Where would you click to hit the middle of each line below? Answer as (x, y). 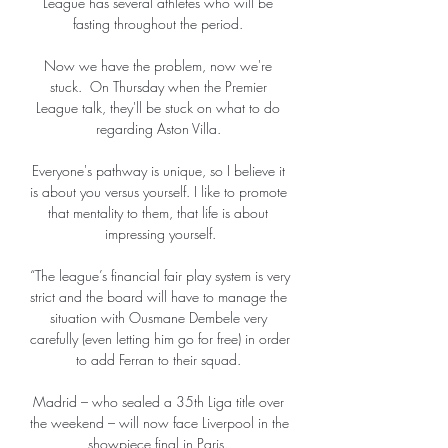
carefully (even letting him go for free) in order (160, 339)
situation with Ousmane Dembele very (158, 318)
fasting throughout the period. (160, 24)
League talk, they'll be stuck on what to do (158, 108)
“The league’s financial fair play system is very (160, 276)
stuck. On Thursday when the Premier (158, 87)
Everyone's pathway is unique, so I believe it (158, 171)
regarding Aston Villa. (160, 129)
